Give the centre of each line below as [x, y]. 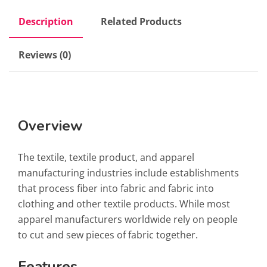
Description [46, 22]
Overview [50, 126]
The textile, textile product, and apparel [106, 158]
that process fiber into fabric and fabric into [116, 189]
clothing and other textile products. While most [124, 204]
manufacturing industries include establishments [128, 173]
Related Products [141, 22]
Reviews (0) [45, 55]
